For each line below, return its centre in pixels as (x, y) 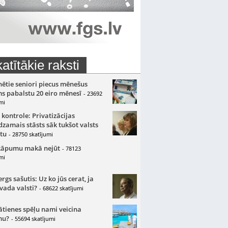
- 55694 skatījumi (33, 219)
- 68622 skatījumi (61, 188)
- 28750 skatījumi (31, 134)
